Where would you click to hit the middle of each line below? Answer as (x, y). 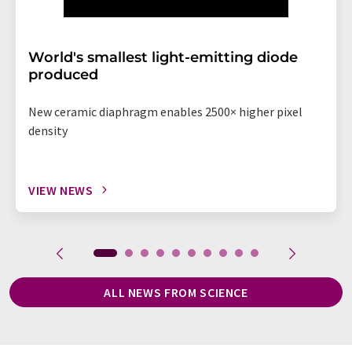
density (48, 130)
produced (63, 74)
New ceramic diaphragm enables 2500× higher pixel (165, 111)
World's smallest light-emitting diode (163, 57)
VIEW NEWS (61, 190)
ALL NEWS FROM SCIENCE (176, 292)
